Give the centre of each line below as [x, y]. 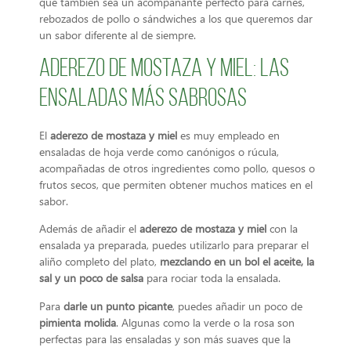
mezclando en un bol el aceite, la [237, 262]
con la [282, 229]
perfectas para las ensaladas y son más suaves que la [165, 338]
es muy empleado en [228, 135]
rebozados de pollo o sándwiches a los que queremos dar [176, 19]
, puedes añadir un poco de [237, 306]
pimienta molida [78, 322]
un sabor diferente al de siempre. [118, 35]
